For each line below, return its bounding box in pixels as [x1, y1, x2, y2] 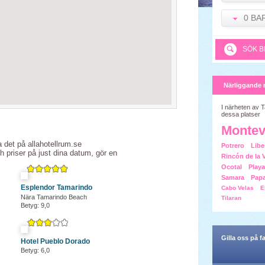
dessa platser [221, 111, 260, 118]
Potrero [221, 142, 244, 149]
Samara [221, 174, 244, 181]
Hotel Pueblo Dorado [21, 237, 90, 245]
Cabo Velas [221, 185, 254, 191]
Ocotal [221, 163, 242, 170]
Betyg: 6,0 [21, 247, 50, 254]
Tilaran [221, 195, 241, 201]
